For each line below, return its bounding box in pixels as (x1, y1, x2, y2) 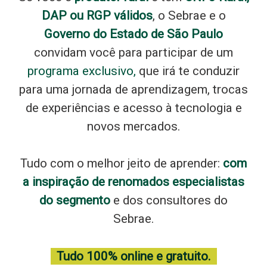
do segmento (39, 193, 110, 208)
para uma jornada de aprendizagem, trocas (19, 82, 248, 97)
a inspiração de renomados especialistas (23, 175, 244, 190)
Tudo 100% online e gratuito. (56, 249, 211, 263)
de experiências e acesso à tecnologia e (25, 101, 242, 116)
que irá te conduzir (139, 64, 240, 79)
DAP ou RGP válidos (41, 8, 153, 23)
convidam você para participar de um (34, 45, 233, 60)
